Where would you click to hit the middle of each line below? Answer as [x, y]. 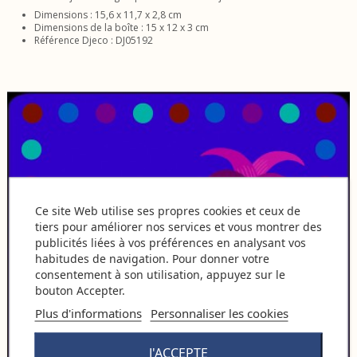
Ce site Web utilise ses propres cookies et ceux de [167, 210]
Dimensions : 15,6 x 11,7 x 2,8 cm [108, 15]
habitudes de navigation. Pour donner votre [152, 258]
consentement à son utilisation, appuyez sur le [160, 274]
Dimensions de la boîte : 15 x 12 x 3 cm [122, 28]
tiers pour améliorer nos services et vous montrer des [178, 226]
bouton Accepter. [80, 290]
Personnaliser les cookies [219, 313]
